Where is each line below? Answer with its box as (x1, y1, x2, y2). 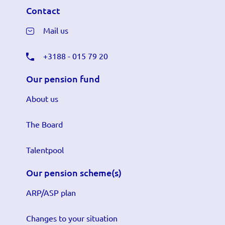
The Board (26, 119, 63, 129)
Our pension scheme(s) (26, 166, 122, 178)
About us (26, 93, 58, 103)
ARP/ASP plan (26, 187, 76, 197)
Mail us (43, 25, 68, 35)
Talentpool (26, 144, 64, 155)
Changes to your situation (26, 212, 118, 223)
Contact (26, 4, 60, 16)
